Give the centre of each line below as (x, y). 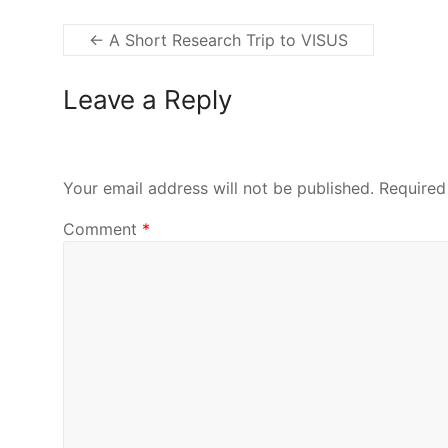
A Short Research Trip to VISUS (226, 40)
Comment (102, 229)
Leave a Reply (147, 100)
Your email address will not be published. (218, 187)
